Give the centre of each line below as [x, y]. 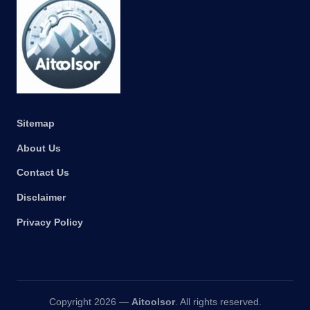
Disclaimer [41, 198]
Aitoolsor [153, 302]
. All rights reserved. [218, 302]
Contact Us [43, 173]
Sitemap [36, 123]
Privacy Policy [50, 223]
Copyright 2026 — [90, 302]
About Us [39, 148]
